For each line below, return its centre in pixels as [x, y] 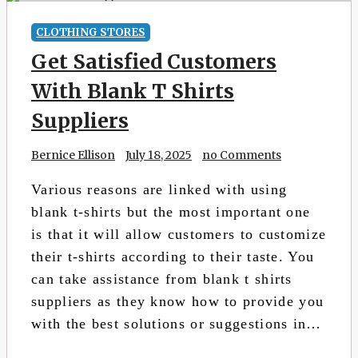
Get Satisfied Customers [154, 62]
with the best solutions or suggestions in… [177, 324]
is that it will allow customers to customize [179, 234]
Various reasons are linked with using [159, 189]
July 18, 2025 [159, 155]
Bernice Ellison [73, 155]
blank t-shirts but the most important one [171, 212]
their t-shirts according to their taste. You [173, 257]
